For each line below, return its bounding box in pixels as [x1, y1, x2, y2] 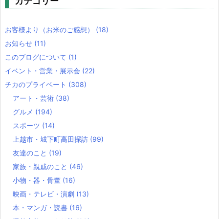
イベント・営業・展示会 [5, 66, 82, 75]
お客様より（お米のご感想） [5, 25, 96, 34]
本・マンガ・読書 [13, 203, 69, 212]
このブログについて [5, 52, 68, 61]
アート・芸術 [13, 93, 56, 102]
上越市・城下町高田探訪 [13, 134, 90, 143]
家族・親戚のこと [13, 162, 69, 171]
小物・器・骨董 [13, 175, 63, 184]
